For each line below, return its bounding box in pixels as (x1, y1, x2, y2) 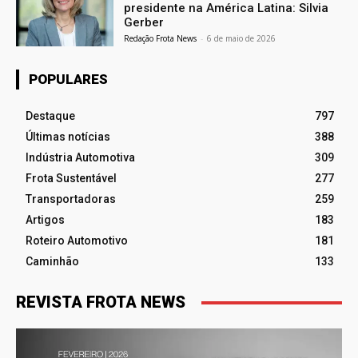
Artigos (26, 213, 65, 227)
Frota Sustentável (26, 172, 117, 185)
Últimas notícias (26, 130, 110, 144)
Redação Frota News (124, 33, 197, 45)
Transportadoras (26, 193, 116, 206)
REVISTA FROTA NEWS (16, 292, 185, 312)
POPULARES (29, 71, 108, 88)
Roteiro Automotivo (26, 234, 128, 248)
